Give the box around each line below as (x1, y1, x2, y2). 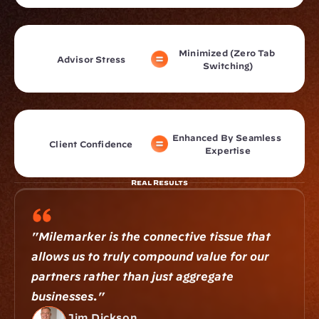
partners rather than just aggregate (31, 270, 234, 283)
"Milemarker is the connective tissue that (31, 230, 271, 243)
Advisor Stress (56, 53, 126, 64)
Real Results (131, 178, 188, 187)
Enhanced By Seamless (172, 132, 281, 142)
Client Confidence (49, 138, 133, 149)
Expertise (205, 145, 251, 155)
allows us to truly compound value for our (31, 250, 269, 263)
